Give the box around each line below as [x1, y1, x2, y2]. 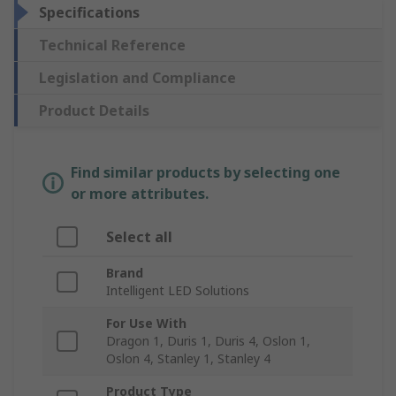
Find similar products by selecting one [71, 163, 340, 183]
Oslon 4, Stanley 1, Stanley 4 [106, 350, 270, 368]
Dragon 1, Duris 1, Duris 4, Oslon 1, [106, 332, 310, 350]
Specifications [39, 3, 140, 23]
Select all [106, 227, 172, 247]
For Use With [106, 315, 187, 332]
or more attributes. [71, 184, 209, 204]
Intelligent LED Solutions [106, 282, 249, 300]
